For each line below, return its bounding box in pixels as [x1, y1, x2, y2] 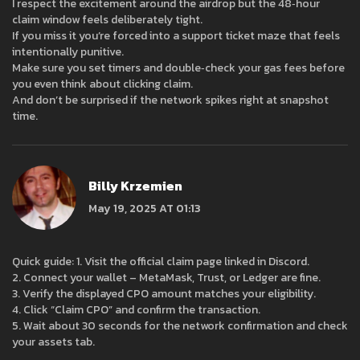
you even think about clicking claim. [12, 76, 193, 93]
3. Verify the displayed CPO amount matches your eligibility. [12, 285, 316, 303]
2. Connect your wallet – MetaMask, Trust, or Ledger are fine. [12, 269, 321, 287]
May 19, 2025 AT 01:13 [88, 199, 201, 217]
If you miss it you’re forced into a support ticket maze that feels [12, 27, 340, 45]
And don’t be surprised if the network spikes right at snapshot [12, 92, 329, 109]
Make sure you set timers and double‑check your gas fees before [12, 59, 345, 77]
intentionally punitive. [12, 43, 124, 61]
